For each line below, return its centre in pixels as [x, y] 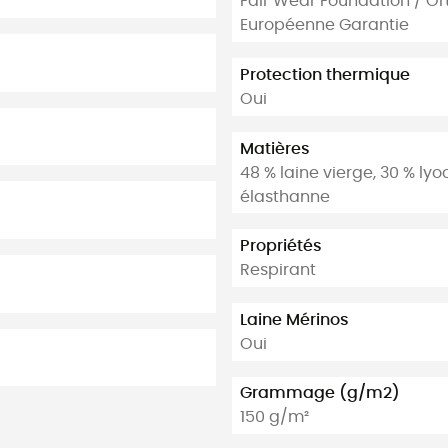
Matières [275, 148]
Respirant [278, 270]
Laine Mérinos [294, 319]
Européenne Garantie [324, 25]
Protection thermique [325, 74]
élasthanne [285, 196]
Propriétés [281, 246]
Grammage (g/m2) [320, 393]
